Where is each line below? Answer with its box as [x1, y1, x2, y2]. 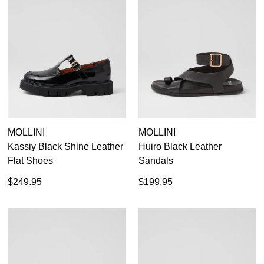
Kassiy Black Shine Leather [8, 141, 123, 151]
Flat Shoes [8, 155, 53, 166]
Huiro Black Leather [138, 141, 222, 151]
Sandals [138, 155, 173, 166]
